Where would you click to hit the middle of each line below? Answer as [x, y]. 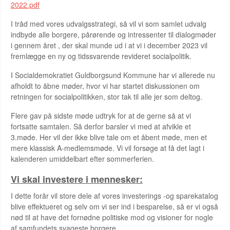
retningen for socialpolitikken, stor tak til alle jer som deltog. [107, 97]
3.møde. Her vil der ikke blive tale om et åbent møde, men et [109, 137]
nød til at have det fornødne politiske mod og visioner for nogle [112, 217]
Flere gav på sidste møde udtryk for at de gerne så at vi [101, 116]
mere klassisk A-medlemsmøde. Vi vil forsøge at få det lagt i [108, 148]
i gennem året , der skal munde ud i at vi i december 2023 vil [109, 45]
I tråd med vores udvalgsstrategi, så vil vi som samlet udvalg [109, 24]
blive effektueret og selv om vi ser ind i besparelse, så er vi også [114, 206]
